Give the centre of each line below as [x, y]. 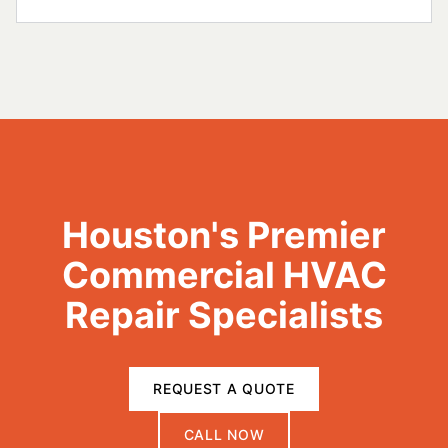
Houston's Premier [224, 235]
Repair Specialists [224, 315]
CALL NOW [224, 434]
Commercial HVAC [224, 275]
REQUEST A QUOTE [224, 388]
